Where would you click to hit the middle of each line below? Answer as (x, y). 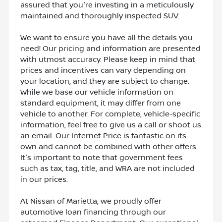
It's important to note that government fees (102, 157)
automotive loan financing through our (93, 212)
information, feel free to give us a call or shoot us (111, 125)
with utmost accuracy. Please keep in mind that (108, 59)
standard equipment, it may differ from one (101, 103)
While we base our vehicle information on (97, 92)
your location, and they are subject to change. (105, 81)
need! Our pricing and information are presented (111, 48)
